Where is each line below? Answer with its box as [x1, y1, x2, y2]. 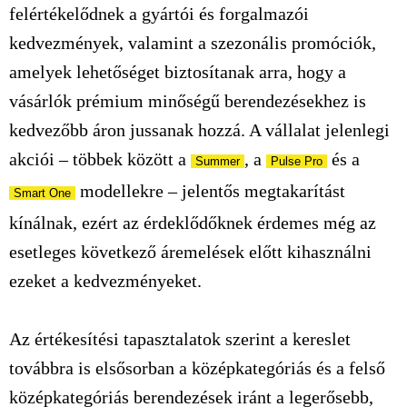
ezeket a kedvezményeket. [9, 271, 202, 291]
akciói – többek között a [9, 149, 191, 169]
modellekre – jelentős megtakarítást [75, 181, 345, 201]
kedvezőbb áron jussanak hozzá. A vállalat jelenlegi [9, 120, 390, 140]
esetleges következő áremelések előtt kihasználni [9, 242, 372, 262]
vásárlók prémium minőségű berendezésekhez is [9, 91, 366, 111]
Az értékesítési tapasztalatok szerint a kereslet [9, 329, 351, 349]
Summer [195, 154, 240, 168]
